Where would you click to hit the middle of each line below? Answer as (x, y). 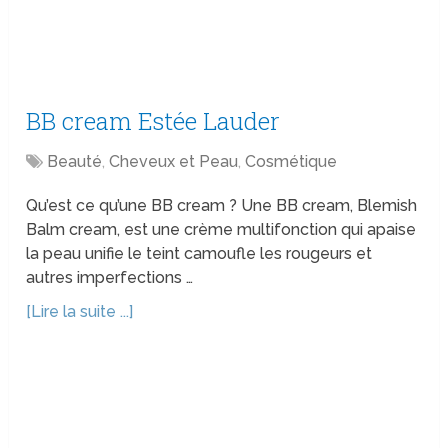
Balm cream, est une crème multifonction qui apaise (221, 230)
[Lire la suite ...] (80, 312)
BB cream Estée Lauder (153, 121)
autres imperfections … (110, 278)
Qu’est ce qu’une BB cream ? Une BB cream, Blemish (222, 206)
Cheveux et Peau (174, 162)
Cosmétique (291, 162)
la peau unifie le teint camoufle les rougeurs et (199, 254)
